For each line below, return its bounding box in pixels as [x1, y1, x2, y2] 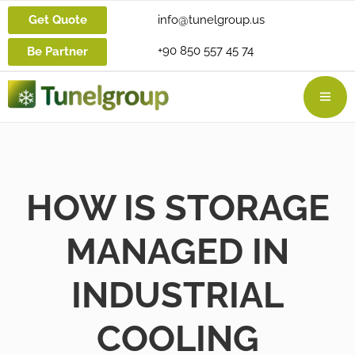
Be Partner [27, 44, 88, 59]
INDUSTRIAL [71, 274, 284, 316]
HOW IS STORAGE [25, 187, 330, 229]
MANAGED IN [66, 231, 289, 273]
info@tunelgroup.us [157, 13, 265, 27]
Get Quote [28, 12, 87, 27]
